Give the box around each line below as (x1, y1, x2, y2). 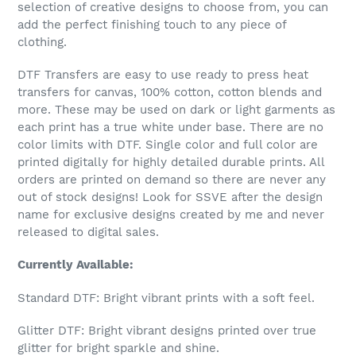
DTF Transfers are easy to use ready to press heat (17, 67, 308, 82)
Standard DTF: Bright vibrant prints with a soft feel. (17, 290, 315, 305)
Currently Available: (17, 257, 133, 273)
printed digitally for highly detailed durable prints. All (17, 154, 324, 169)
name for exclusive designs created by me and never (17, 207, 324, 222)
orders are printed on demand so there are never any (17, 172, 326, 187)
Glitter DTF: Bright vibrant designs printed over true (17, 323, 316, 339)
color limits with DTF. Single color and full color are (17, 137, 318, 152)
